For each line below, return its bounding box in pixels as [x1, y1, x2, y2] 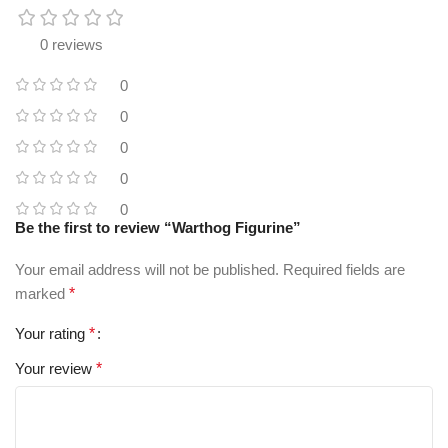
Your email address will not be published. [15, 261, 279, 279]
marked [15, 285, 69, 303]
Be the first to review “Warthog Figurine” [15, 219, 301, 237]
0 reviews [40, 36, 103, 54]
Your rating [15, 325, 89, 343]
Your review [15, 360, 96, 378]
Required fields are [283, 261, 405, 279]
